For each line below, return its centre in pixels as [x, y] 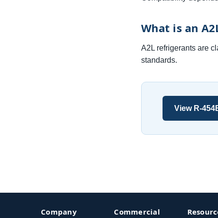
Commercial [137, 212]
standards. [159, 60]
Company [59, 212]
